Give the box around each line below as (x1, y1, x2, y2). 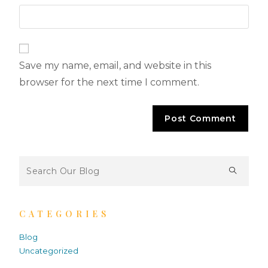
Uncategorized (19, 245, 79, 255)
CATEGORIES (19, 208, 110, 220)
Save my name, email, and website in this (19, 59, 212, 71)
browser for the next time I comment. (19, 76, 200, 88)
